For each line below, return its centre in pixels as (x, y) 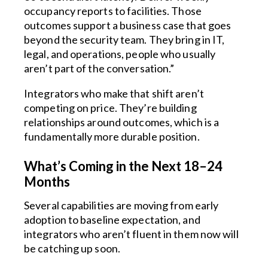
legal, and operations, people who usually (120, 54)
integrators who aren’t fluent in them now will (131, 234)
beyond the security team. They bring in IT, (124, 39)
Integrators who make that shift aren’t (114, 93)
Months (47, 182)
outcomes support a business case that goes (128, 25)
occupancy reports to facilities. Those (113, 11)
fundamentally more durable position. (112, 136)
